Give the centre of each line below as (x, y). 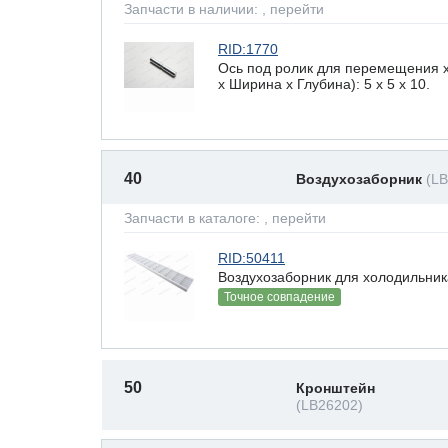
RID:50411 (251, 258)
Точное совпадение (279, 297)
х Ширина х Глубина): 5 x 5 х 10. (324, 83)
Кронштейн (335, 388)
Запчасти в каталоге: (194, 218)
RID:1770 (248, 49)
